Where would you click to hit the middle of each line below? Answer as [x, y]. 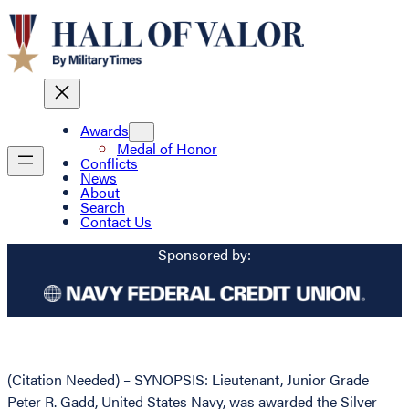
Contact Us [116, 222]
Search [103, 207]
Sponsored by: [204, 254]
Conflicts [109, 163]
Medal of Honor [167, 149]
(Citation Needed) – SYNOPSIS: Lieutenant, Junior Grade [188, 380]
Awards [105, 131]
